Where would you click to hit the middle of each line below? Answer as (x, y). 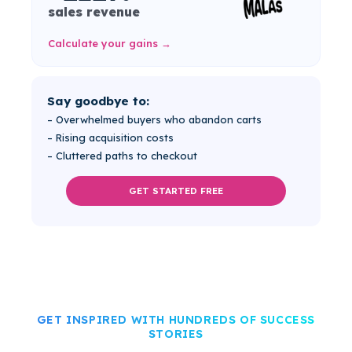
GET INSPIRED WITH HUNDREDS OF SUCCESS (176, 319)
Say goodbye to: (99, 101)
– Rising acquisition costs (111, 137)
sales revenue (94, 11)
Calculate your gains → (110, 43)
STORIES (176, 334)
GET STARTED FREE (176, 191)
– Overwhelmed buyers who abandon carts (155, 119)
